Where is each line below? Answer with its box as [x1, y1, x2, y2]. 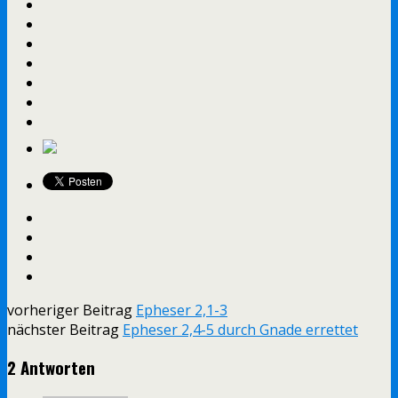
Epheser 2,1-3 [136, 299, 227, 320]
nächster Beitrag [7, 319, 123, 339]
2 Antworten [7, 355, 95, 380]
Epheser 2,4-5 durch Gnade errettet [123, 319, 358, 339]
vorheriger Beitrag [7, 299, 136, 320]
